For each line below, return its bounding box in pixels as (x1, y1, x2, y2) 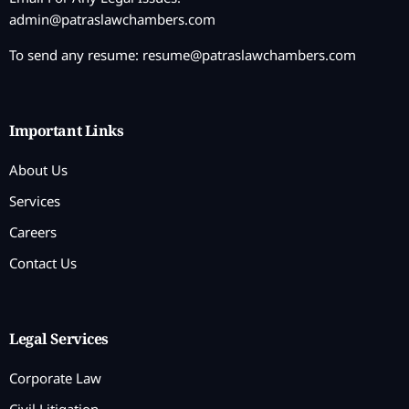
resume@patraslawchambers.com (142, 46, 356, 65)
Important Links (9, 121, 124, 142)
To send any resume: (9, 46, 142, 65)
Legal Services (9, 329, 109, 350)
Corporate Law (9, 369, 101, 388)
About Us (9, 161, 68, 180)
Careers (9, 223, 57, 242)
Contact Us (9, 254, 77, 273)
